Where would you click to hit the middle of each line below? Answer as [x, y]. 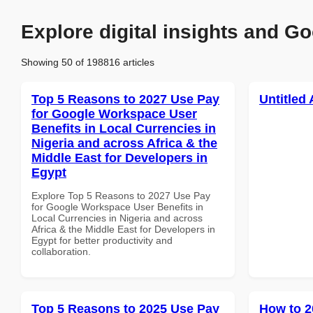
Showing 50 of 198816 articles [88, 62]
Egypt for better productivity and [102, 240]
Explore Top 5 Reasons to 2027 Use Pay [121, 195]
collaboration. [61, 251]
